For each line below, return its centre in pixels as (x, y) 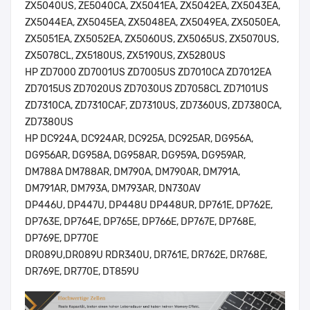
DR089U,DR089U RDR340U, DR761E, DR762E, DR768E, (146, 255)
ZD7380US (49, 122)
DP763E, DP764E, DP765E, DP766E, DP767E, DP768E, (140, 222)
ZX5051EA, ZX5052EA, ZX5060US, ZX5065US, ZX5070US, (152, 39)
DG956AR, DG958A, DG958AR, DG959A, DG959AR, (135, 156)
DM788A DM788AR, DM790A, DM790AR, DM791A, (133, 172)
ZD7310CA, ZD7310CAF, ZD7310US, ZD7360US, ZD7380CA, (153, 106)
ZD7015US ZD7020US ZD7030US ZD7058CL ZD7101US (147, 89)
